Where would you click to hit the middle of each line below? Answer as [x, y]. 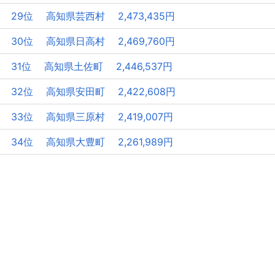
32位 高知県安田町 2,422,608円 [93, 92]
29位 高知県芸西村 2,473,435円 [93, 16]
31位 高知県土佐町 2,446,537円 [92, 67]
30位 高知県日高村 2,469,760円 [93, 41]
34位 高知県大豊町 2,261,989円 [92, 142]
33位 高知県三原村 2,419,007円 [92, 117]
